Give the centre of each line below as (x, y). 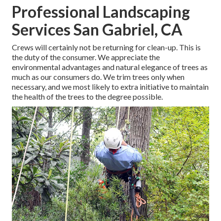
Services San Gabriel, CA (97, 30)
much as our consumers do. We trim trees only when (98, 77)
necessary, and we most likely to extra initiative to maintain (110, 87)
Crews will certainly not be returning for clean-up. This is (106, 47)
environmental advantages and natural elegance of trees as (110, 67)
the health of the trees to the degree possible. (87, 97)
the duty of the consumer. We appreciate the (86, 57)
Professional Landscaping (101, 12)
